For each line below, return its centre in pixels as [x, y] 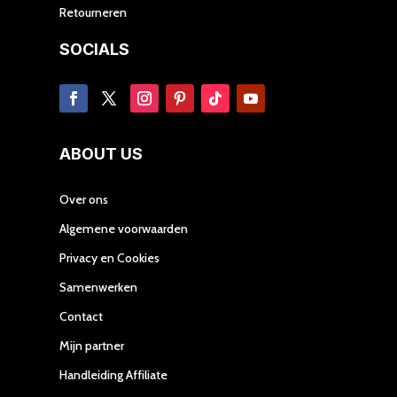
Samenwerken [99, 287]
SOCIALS [95, 49]
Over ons [84, 199]
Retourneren [93, 12]
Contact [82, 316]
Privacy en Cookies [110, 257]
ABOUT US [101, 153]
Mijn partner [92, 345]
